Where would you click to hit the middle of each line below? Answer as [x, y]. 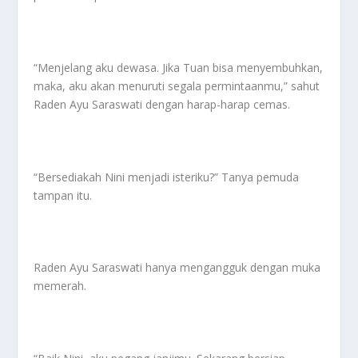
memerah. [60, 286]
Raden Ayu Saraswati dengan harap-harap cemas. [162, 104]
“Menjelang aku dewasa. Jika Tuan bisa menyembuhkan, [179, 67]
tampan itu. [63, 195]
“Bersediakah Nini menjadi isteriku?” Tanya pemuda [167, 177]
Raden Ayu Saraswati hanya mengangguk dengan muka [177, 268]
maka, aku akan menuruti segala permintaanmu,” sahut [177, 86]
